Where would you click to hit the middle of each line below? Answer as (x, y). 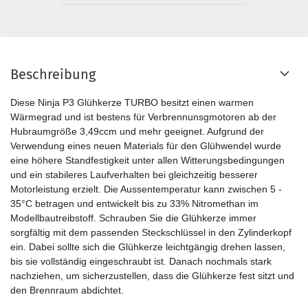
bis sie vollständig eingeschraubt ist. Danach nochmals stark (141, 261)
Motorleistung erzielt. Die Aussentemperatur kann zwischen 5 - (146, 189)
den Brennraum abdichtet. (67, 290)
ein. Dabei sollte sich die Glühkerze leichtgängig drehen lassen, (148, 247)
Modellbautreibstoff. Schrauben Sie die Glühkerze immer (133, 218)
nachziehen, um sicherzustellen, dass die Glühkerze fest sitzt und (152, 276)
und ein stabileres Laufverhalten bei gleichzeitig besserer (134, 175)
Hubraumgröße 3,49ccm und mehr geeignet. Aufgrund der (137, 131)
